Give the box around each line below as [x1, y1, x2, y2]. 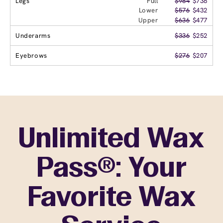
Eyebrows [15, 51, 47, 60]
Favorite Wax [27, 186, 196, 211]
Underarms [15, 31, 51, 40]
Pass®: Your [36, 156, 187, 182]
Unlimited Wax [18, 127, 205, 152]
